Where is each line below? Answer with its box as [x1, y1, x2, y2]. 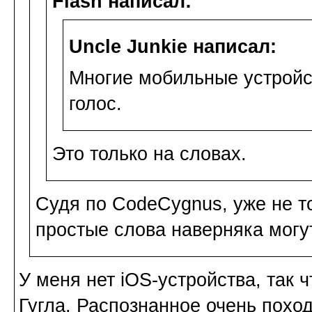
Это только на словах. [52, 143, 247, 164]
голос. [69, 93, 122, 114]
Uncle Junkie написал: [69, 36, 276, 57]
